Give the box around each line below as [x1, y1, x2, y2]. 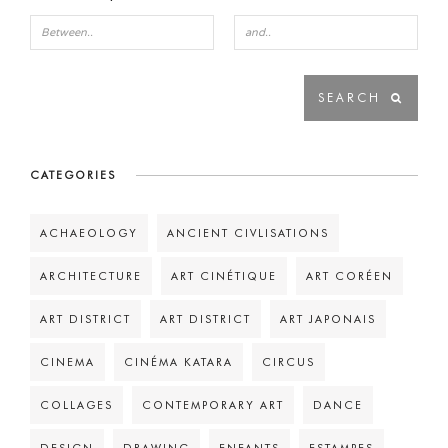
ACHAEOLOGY [40, 226, 138, 240]
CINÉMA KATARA [124, 355, 233, 369]
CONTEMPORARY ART [142, 398, 284, 412]
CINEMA [40, 355, 95, 369]
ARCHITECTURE [40, 269, 142, 283]
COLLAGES [40, 398, 113, 412]
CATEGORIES [30, 168, 116, 182]
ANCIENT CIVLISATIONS [167, 226, 329, 240]
